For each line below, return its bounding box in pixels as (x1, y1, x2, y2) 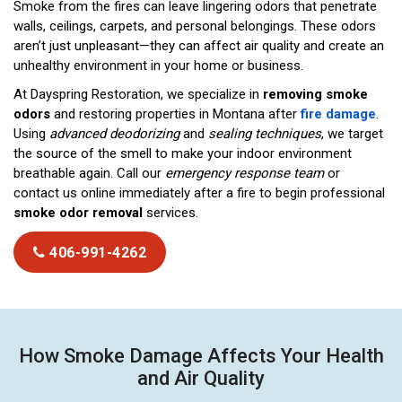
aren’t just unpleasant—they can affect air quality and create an (13, 38, 384, 55)
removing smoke (263, 86, 368, 103)
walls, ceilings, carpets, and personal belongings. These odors (13, 18, 376, 35)
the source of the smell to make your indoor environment (13, 145, 352, 162)
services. (143, 205, 198, 222)
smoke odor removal (13, 205, 143, 222)
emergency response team (165, 165, 324, 182)
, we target (321, 126, 383, 143)
